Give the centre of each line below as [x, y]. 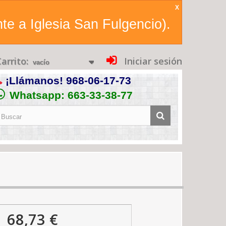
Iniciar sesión [152, 61]
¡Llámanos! [35, 80]
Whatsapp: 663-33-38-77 [71, 95]
